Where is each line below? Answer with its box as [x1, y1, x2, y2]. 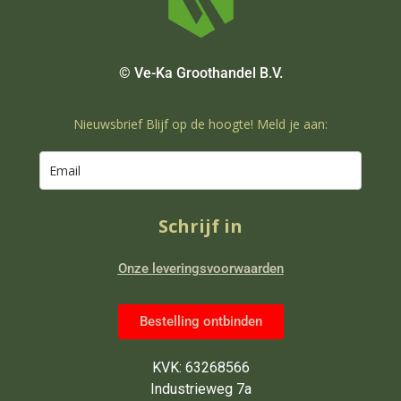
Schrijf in [158, 213, 243, 238]
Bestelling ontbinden [139, 312, 262, 329]
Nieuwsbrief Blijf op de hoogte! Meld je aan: [73, 115, 328, 132]
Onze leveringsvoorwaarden [117, 260, 284, 277]
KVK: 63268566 [151, 358, 250, 376]
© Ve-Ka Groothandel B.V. [118, 64, 283, 81]
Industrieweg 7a [149, 380, 252, 397]
